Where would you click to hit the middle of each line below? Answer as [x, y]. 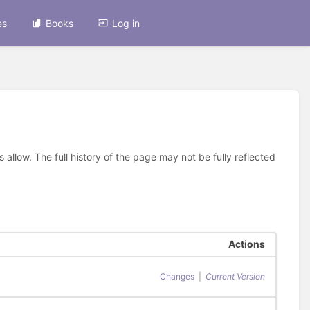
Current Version [235, 277]
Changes [177, 277]
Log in [126, 23]
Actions [246, 244]
